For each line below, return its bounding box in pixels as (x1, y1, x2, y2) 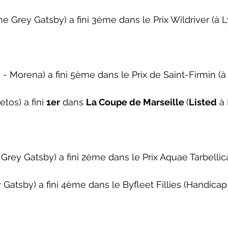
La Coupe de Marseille (86, 97, 186, 107)
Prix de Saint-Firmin (132, 69, 216, 80)
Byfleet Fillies (123, 179, 181, 190)
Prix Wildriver (153, 14, 209, 25)
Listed (189, 97, 217, 107)
